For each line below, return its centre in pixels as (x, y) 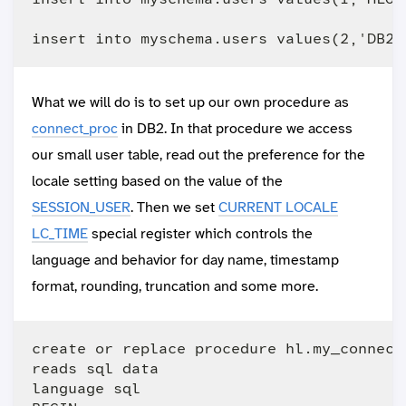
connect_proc (75, 129)
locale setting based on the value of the (157, 181)
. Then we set (174, 208)
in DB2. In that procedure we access (235, 129)
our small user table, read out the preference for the (198, 155)
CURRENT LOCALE (278, 208)
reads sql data (95, 369)
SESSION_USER (81, 208)
